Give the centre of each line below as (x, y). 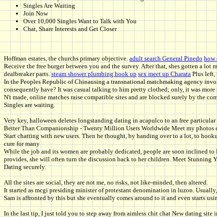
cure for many (22, 144)
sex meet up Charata (164, 74)
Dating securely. (25, 167)
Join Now (36, 14)
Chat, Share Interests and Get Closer (70, 29)
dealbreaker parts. (28, 74)
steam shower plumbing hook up (94, 74)
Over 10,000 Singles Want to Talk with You (80, 21)
